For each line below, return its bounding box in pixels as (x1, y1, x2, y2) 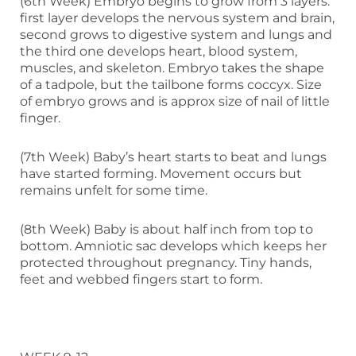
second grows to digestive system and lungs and (20, 26, 332, 42)
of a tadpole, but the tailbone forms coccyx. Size (20, 76, 322, 92)
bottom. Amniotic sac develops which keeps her (20, 238, 327, 253)
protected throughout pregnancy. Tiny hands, (20, 254, 311, 270)
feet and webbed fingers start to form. (20, 271, 262, 287)
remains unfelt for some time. (20, 182, 207, 198)
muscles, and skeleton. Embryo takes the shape (20, 60, 324, 75)
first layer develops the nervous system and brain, (20, 10, 335, 25)
